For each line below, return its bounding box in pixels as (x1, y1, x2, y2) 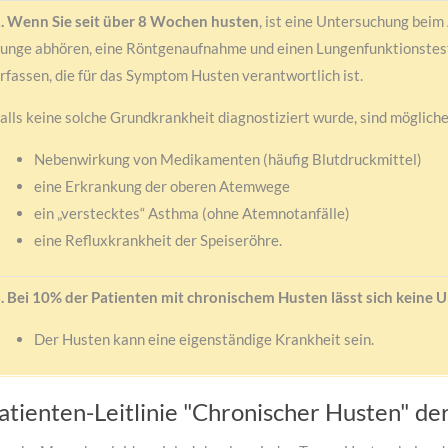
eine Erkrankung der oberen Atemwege (33, 177, 290, 196)
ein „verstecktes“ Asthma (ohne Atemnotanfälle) (33, 204, 350, 223)
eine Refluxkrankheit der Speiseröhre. (33, 231, 282, 250)
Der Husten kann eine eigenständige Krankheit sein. (33, 330, 374, 349)
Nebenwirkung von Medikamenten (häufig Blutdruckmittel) (33, 150, 422, 169)
